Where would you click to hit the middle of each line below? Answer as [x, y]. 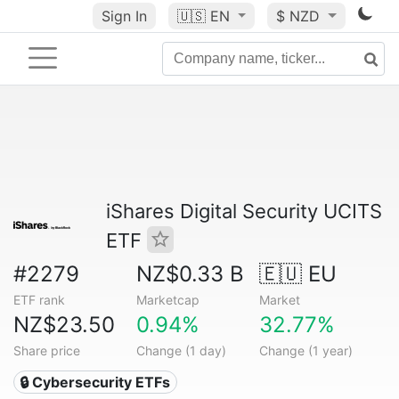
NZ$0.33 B [190, 274]
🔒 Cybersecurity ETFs [95, 382]
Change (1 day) [181, 350]
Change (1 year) [305, 350]
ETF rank [39, 300]
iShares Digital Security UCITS [244, 211]
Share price [47, 350]
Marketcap [167, 300]
